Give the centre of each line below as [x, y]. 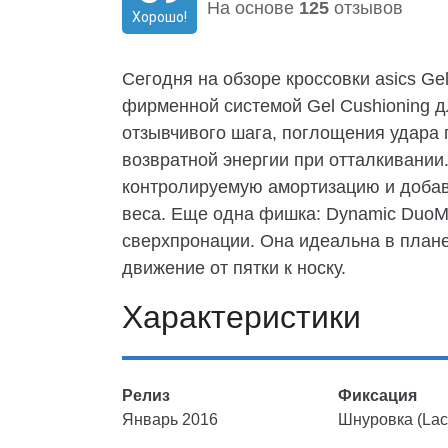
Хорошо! [159, 17]
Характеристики [241, 317]
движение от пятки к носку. [234, 268]
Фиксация [377, 395]
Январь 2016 [170, 419]
